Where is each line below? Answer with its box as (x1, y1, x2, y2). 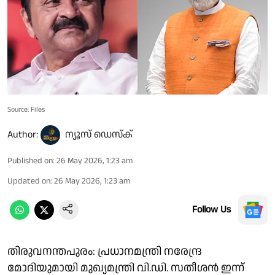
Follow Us (192, 202, 231, 217)
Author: (7, 127, 38, 142)
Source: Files (7, 104, 45, 115)
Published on (7, 154, 53, 167)
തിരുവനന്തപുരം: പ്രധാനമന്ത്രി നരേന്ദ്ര (7, 243, 202, 259)
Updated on (7, 174, 50, 187)
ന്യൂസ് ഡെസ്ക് (65, 127, 133, 142)
